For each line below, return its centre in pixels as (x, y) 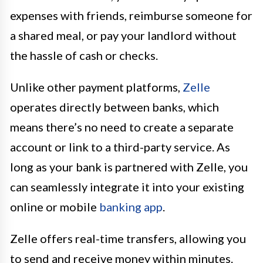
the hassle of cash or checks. (84, 55)
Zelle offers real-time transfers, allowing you (128, 239)
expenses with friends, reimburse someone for (131, 16)
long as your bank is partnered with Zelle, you (129, 167)
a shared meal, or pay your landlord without (123, 36)
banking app (131, 207)
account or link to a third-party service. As (120, 147)
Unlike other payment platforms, (96, 87)
